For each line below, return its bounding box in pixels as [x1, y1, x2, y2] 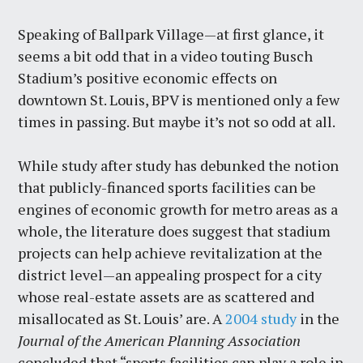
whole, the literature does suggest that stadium [18, 220, 331, 241]
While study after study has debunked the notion [18, 155, 340, 175]
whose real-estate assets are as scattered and [18, 286, 315, 306]
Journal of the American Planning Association [18, 330, 301, 350]
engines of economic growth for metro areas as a [18, 199, 339, 219]
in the [297, 308, 340, 328]
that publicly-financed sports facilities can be [18, 177, 317, 197]
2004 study [225, 308, 297, 328]
